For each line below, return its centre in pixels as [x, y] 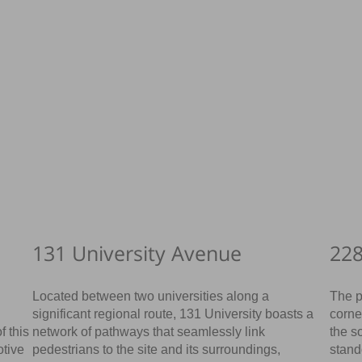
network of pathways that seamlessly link [149, 331]
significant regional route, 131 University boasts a [173, 314]
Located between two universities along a [151, 296]
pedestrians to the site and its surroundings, [157, 349]
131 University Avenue [137, 253]
